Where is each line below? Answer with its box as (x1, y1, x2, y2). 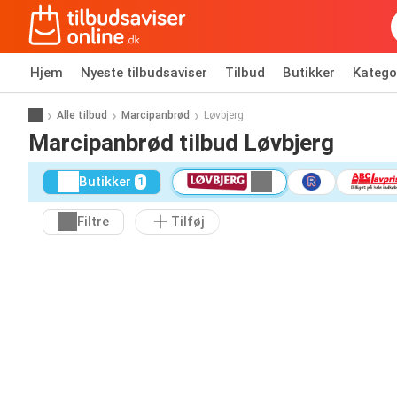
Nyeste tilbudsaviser (81, 65, 207, 81)
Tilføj (171, 214, 205, 230)
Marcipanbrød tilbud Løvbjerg (28, 128, 334, 156)
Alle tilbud (57, 108, 107, 121)
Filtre (77, 214, 109, 230)
